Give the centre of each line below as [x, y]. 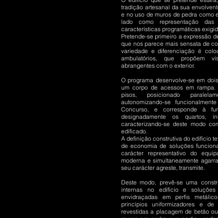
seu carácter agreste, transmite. [163, 168]
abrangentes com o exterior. [158, 65]
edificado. [134, 131]
